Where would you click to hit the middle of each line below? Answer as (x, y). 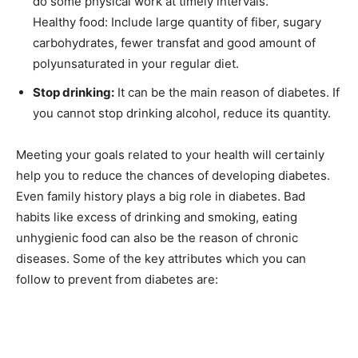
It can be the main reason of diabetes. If (227, 92)
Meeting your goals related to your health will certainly (170, 155)
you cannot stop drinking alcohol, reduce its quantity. (182, 113)
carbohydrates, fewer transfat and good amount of (174, 43)
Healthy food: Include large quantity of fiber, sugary (177, 22)
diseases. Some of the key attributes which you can (161, 259)
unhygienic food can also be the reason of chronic (157, 238)
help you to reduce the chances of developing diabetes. (173, 175)
